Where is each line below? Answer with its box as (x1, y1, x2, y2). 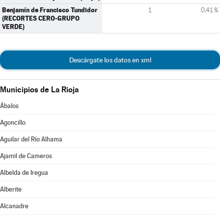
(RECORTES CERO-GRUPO (2, 14, 80, 22)
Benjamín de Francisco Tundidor (2, 6, 98, 14)
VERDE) (2, 23, 25, 30)
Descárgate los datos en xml (69, 56, 151, 64)
